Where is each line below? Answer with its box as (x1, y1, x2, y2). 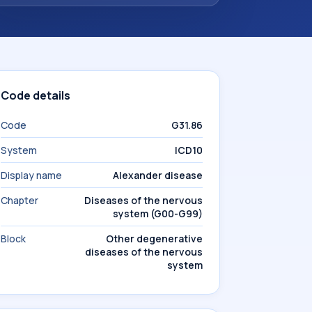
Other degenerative (106, 232, 203, 245)
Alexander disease (113, 169, 203, 182)
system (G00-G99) (113, 207, 203, 220)
